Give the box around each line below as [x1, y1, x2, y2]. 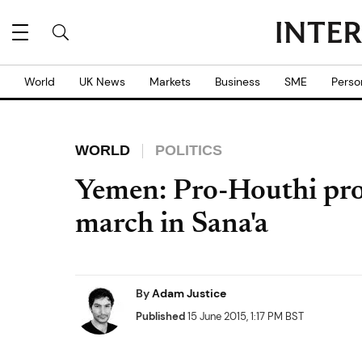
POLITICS [155, 142, 222, 158]
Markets [149, 74, 191, 89]
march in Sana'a [75, 211, 268, 240]
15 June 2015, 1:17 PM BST [185, 309, 304, 323]
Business [215, 74, 260, 89]
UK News [79, 74, 125, 89]
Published [136, 309, 185, 323]
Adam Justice [152, 286, 226, 301]
